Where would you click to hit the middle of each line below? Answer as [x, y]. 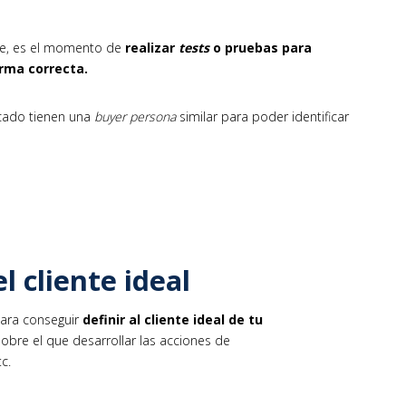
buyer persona [135, 117]
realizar [152, 48]
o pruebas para [261, 48]
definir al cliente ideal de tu [173, 319]
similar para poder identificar [262, 117]
